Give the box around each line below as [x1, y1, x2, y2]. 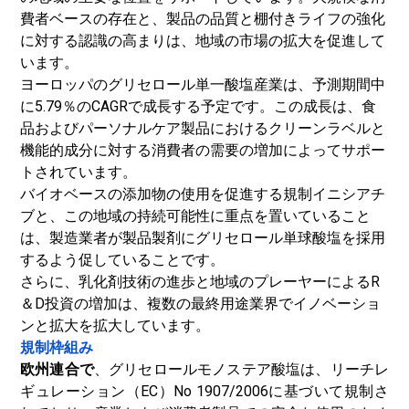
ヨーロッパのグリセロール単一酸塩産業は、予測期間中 [20, 76, 385, 93]
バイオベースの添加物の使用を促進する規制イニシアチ [20, 185, 385, 203]
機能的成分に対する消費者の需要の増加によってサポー [20, 142, 385, 159]
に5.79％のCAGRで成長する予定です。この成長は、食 [20, 98, 376, 115]
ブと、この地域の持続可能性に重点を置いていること [20, 207, 371, 225]
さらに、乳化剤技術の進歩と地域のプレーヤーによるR [20, 273, 380, 290]
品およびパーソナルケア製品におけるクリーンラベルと [20, 120, 385, 137]
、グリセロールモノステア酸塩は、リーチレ [93, 361, 390, 378]
